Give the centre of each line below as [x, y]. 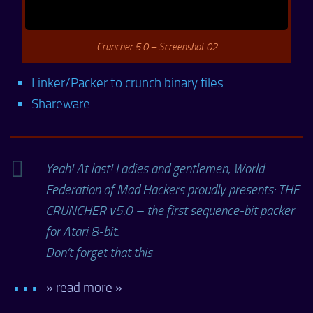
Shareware [61, 104]
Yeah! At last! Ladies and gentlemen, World [155, 169]
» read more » [84, 288]
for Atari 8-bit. [82, 232]
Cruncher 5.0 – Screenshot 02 [156, 47]
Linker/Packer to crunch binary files [128, 83]
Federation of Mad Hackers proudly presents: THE [173, 190]
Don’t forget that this [99, 253]
